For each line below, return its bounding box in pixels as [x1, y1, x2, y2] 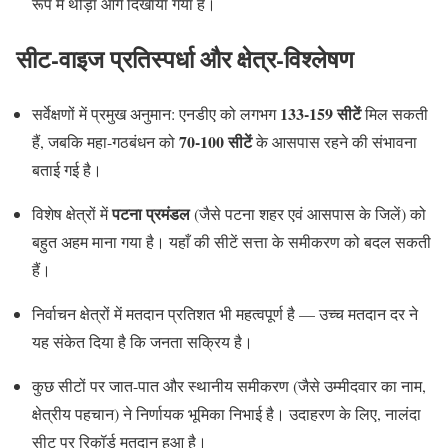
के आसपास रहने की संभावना [252, 131, 417, 153]
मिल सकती [361, 103, 428, 125]
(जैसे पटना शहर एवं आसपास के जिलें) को [190, 203, 426, 225]
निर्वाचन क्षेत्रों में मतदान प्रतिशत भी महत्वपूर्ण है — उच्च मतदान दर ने [32, 303, 418, 325]
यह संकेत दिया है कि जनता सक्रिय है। [32, 331, 253, 353]
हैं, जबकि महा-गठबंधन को [32, 131, 179, 153]
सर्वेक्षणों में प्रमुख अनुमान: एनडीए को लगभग [32, 103, 280, 125]
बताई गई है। [32, 159, 102, 181]
